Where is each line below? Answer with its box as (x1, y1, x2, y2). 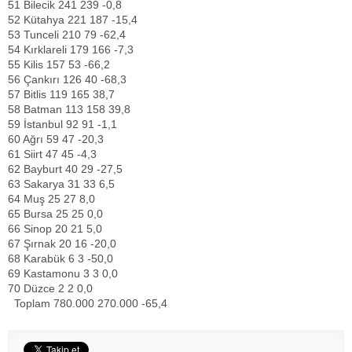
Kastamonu (24, 267, 80, 280)
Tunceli (24, 28, 59, 41)
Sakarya (24, 178, 64, 190)
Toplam (14, 297, 50, 310)
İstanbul (24, 118, 63, 130)
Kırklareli (24, 43, 67, 56)
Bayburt (24, 163, 62, 175)
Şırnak (24, 237, 56, 250)
